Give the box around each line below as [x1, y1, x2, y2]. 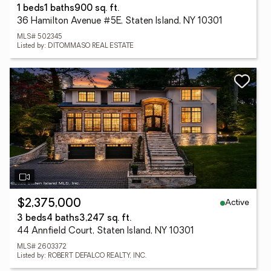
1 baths [44, 4, 74, 13]
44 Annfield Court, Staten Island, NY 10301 [17, 227, 194, 236]
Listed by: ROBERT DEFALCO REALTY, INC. [17, 253, 146, 260]
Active [225, 198, 249, 207]
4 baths [47, 214, 79, 223]
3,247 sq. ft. [79, 214, 131, 223]
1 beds [17, 4, 44, 13]
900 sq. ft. [74, 4, 119, 13]
